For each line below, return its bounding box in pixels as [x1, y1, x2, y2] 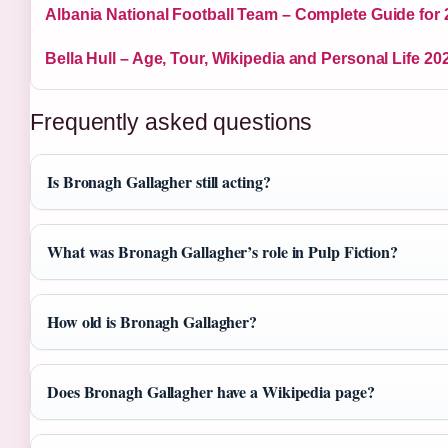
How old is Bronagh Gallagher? [47, 310, 258, 334]
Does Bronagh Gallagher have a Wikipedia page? [47, 380, 375, 404]
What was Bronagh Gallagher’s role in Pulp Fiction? [47, 240, 398, 264]
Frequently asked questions [30, 109, 313, 136]
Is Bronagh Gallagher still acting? [47, 170, 271, 194]
